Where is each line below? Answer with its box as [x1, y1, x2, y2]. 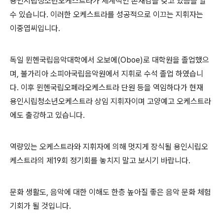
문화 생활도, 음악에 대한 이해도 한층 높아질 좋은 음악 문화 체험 [10, 187, 211, 197]
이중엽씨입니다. [10, 24, 60, 34]
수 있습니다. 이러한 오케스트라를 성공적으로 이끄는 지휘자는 [10, 10, 203, 20]
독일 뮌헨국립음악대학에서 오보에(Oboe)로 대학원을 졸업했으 [10, 55, 209, 65]
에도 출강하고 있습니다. [10, 110, 85, 120]
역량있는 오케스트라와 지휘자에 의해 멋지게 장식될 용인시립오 [10, 142, 208, 152]
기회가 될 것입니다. [10, 201, 71, 211]
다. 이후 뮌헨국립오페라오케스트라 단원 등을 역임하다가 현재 [10, 83, 203, 93]
